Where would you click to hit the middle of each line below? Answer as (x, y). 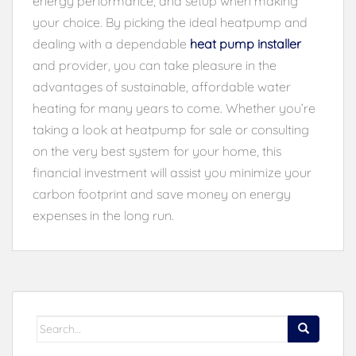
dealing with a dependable (111, 43)
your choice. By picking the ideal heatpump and (170, 22)
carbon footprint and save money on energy (162, 193)
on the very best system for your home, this (157, 151)
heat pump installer (246, 43)
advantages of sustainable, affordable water (162, 86)
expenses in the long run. (103, 215)
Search (53, 323)
